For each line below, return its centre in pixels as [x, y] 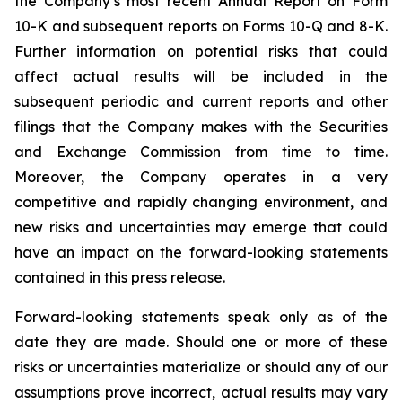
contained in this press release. [120, 277]
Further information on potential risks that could [201, 51]
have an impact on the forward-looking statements [201, 252]
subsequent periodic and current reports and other [201, 101]
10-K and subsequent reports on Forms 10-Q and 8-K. [201, 26]
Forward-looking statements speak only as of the [201, 317]
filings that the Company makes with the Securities [201, 127]
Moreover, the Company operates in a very [201, 177]
